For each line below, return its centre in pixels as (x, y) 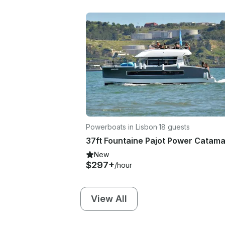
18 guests (174, 127)
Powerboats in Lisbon (122, 127)
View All (109, 198)
